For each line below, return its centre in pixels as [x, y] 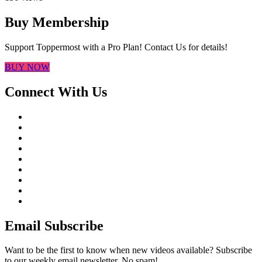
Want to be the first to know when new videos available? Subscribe [128, 250]
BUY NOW [27, 67]
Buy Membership [57, 22]
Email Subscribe [54, 225]
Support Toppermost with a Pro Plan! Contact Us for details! [116, 47]
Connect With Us [56, 92]
